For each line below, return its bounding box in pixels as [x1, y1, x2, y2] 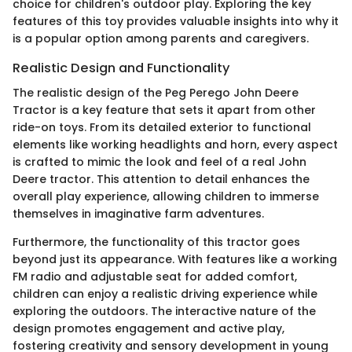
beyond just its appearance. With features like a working [13, 251, 337, 268]
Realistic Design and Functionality [13, 58, 230, 77]
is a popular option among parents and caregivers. [13, 30, 309, 46]
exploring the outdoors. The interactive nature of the [13, 303, 316, 320]
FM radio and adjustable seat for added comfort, [13, 269, 297, 285]
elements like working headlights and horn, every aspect [13, 137, 338, 153]
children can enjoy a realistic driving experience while [13, 286, 317, 302]
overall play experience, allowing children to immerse [13, 189, 319, 205]
